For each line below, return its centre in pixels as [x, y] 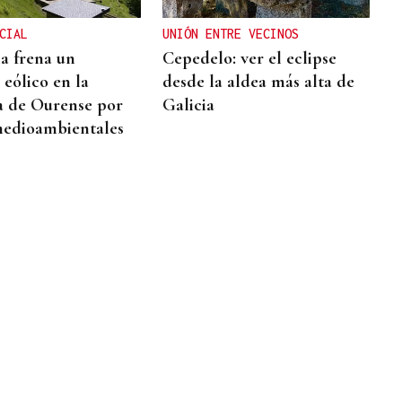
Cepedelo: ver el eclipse [250, 59]
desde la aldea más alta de [259, 82]
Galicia [189, 105]
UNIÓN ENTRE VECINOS [231, 34]
